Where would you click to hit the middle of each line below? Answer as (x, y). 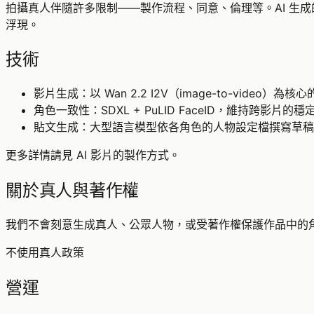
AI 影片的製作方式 (123, 155)
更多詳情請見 (41, 155)
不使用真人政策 (45, 253)
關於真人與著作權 (73, 190)
